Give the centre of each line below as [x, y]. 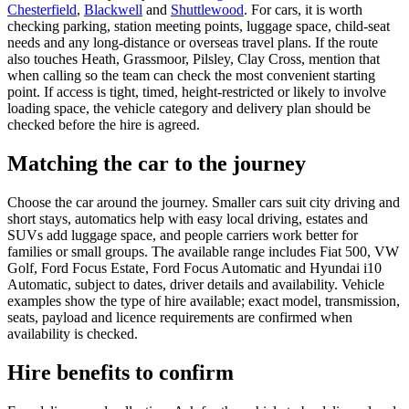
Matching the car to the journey [157, 164]
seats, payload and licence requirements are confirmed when [180, 317]
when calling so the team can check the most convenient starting [191, 76]
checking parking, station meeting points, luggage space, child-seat [199, 26]
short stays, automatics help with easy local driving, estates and [188, 218]
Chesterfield [42, 10]
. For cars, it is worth [303, 10]
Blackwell [113, 10]
